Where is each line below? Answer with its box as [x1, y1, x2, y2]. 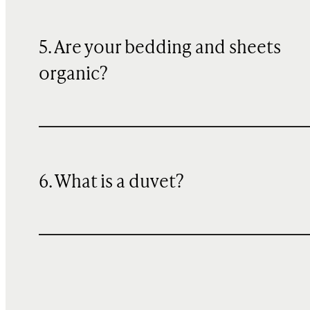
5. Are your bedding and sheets [39, 39, 281, 57]
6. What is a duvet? [39, 173, 184, 192]
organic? [39, 65, 108, 84]
